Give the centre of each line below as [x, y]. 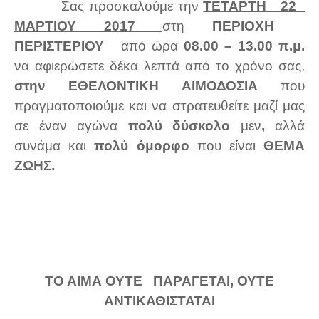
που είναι [222, 146]
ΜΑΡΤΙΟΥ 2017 [88, 26]
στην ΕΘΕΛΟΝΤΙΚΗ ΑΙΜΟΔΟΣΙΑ [147, 86]
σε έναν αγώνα [66, 126]
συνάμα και [54, 146]
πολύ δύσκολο [179, 126]
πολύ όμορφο [142, 146]
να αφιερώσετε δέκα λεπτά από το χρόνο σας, [159, 66]
